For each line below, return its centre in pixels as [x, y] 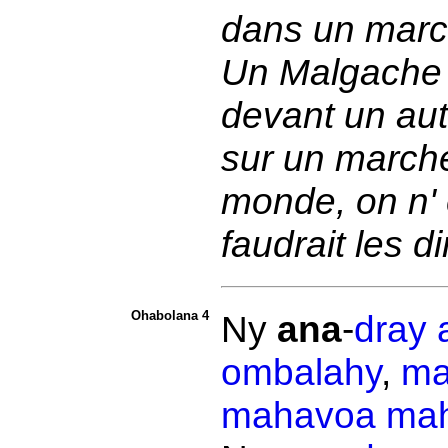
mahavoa [298, 415]
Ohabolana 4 [169, 315]
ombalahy [300, 372]
